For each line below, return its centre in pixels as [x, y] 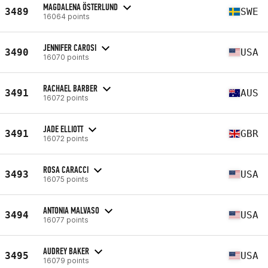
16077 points [66, 220]
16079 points [66, 260]
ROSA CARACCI [66, 169]
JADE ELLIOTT [63, 129]
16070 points [66, 57]
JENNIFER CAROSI [70, 47]
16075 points [66, 179]
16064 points [66, 16]
